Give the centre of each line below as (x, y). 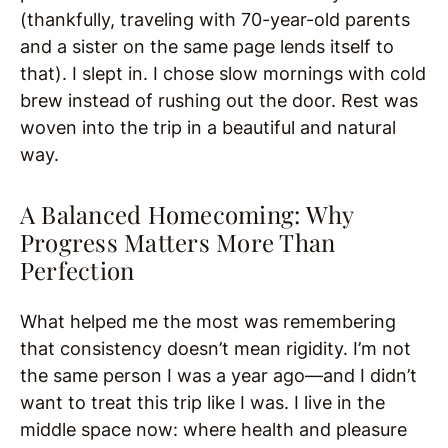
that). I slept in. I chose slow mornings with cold (223, 74)
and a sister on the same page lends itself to (207, 47)
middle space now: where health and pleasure (213, 430)
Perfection (77, 270)
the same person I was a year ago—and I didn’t (218, 376)
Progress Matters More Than (178, 242)
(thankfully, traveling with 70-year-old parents (215, 20)
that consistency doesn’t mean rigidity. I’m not (215, 349)
